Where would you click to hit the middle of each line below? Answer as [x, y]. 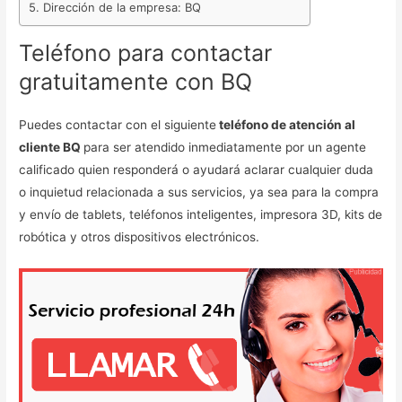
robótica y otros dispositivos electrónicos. [140, 236]
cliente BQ [52, 147]
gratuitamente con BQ [136, 81]
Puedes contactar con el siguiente [118, 124]
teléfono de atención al [286, 124]
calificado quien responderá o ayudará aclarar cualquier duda [197, 169]
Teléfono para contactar [146, 52]
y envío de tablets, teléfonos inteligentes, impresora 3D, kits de [201, 214]
